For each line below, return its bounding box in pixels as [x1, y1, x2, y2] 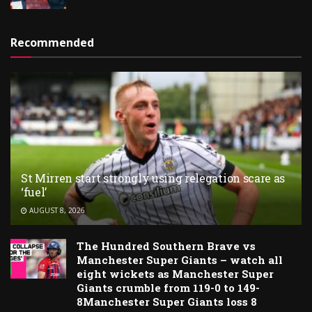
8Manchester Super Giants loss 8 [77, 295, 257, 309]
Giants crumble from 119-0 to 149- [77, 281, 260, 295]
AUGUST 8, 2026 [27, 205, 85, 216]
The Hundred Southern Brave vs [77, 239, 256, 253]
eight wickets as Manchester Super [77, 267, 274, 281]
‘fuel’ [21, 185, 47, 200]
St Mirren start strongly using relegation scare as [21, 171, 285, 186]
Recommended [10, 35, 94, 51]
